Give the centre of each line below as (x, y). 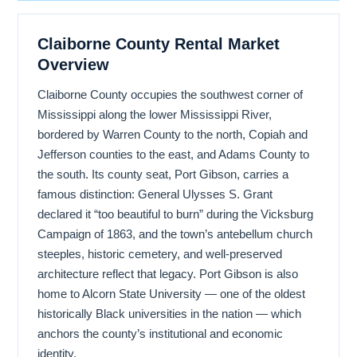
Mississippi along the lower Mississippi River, (155, 114)
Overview (73, 64)
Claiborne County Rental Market (159, 43)
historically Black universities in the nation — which (169, 313)
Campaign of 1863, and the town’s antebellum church (175, 233)
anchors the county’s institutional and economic (160, 333)
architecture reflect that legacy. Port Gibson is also (168, 273)
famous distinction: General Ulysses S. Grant (155, 194)
